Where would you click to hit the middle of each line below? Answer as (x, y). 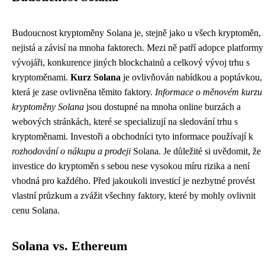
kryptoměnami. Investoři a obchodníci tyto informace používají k (132, 137)
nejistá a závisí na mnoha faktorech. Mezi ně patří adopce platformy (138, 48)
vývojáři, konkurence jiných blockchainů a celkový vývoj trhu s (131, 63)
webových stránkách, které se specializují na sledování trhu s (125, 122)
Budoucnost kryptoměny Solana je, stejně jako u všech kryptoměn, (136, 33)
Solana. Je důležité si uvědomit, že (196, 151)
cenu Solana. (36, 211)
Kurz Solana (96, 77)
